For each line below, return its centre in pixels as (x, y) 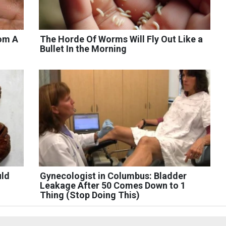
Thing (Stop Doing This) (90, 195)
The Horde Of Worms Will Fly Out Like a (121, 39)
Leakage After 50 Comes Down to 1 (112, 185)
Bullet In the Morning (83, 49)
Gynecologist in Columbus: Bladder (113, 176)
